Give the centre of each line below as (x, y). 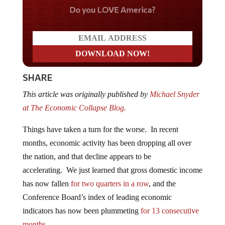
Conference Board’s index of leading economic (97, 197)
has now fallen (46, 184)
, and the (162, 184)
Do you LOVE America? (112, 10)
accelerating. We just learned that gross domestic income (112, 170)
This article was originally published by (86, 94)
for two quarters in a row (109, 184)
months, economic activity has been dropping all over (107, 143)
